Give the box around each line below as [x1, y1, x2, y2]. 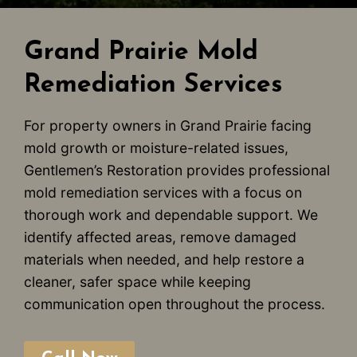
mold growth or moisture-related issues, [24, 139, 288, 157]
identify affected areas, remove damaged [24, 229, 296, 246]
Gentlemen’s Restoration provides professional [24, 162, 330, 179]
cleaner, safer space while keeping [24, 273, 251, 291]
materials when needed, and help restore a [24, 251, 304, 269]
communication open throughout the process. [24, 296, 325, 313]
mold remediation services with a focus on [24, 184, 302, 202]
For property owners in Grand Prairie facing [24, 117, 312, 135]
